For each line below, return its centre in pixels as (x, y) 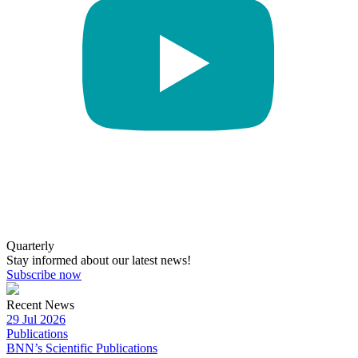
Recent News (40, 304)
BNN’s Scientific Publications (82, 348)
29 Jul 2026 (36, 319)
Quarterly (30, 245)
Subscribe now (44, 274)
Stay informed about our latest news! (99, 260)
